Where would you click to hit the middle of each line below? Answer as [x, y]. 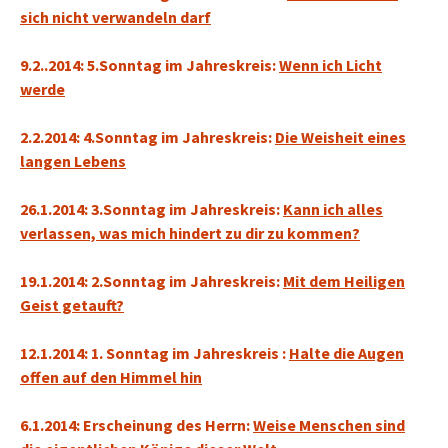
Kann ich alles [333, 209]
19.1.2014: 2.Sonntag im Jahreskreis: [151, 281]
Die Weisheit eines [340, 137]
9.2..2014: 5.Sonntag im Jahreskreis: [149, 65]
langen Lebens [73, 161]
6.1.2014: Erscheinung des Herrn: [136, 425]
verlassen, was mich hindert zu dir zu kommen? [190, 233]
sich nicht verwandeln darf [115, 17]
